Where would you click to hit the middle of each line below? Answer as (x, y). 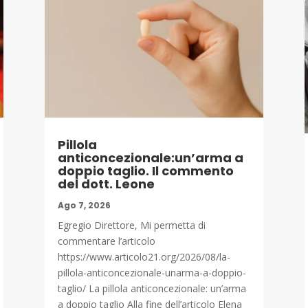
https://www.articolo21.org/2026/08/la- (144, 256)
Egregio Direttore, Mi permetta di (131, 225)
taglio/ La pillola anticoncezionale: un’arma (152, 288)
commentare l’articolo (106, 241)
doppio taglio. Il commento (145, 170)
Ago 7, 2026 (84, 205)
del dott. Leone (106, 184)
